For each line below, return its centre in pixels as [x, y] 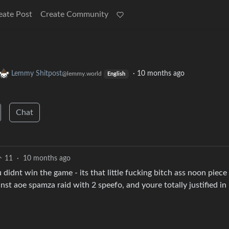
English [116, 74]
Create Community [74, 14]
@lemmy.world [82, 74]
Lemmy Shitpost [37, 74]
